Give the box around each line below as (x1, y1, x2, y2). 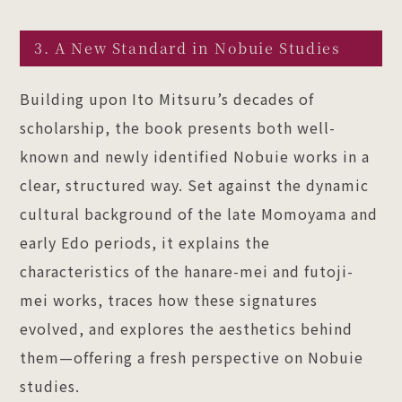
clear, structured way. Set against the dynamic (20, 173, 370, 196)
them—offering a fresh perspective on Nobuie (20, 345, 364, 368)
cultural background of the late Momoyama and (20, 202, 379, 224)
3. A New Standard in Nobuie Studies (34, 37, 341, 58)
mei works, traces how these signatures (20, 288, 319, 310)
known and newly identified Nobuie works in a (20, 144, 371, 167)
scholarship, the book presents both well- (20, 116, 336, 138)
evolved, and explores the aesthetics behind (20, 317, 354, 339)
